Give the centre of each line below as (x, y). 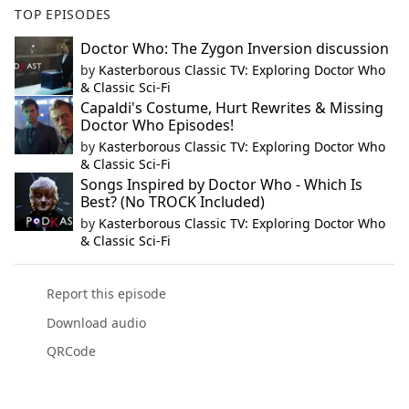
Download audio (96, 322)
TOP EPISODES (63, 15)
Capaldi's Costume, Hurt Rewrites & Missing (232, 108)
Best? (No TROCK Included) (173, 202)
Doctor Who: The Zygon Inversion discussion (235, 49)
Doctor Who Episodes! (157, 126)
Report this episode (106, 294)
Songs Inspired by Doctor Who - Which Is (221, 185)
